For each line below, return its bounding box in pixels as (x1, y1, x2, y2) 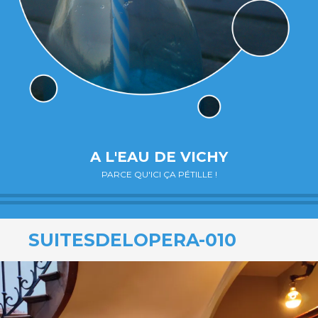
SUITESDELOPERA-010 (28, 229, 236, 251)
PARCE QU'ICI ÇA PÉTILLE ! (101, 169, 217, 180)
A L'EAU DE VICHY (90, 148, 228, 166)
